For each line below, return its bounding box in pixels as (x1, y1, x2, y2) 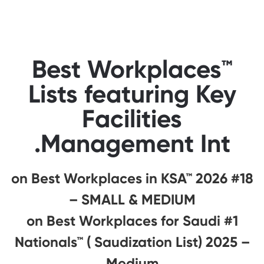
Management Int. (40, 128, 230, 159)
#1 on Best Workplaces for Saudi (26, 212, 220, 230)
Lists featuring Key (28, 79, 236, 110)
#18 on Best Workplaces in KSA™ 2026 (11, 170, 227, 187)
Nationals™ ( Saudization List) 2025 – (14, 233, 250, 251)
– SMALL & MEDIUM (68, 191, 196, 209)
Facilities (82, 104, 182, 134)
